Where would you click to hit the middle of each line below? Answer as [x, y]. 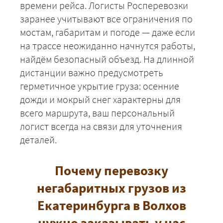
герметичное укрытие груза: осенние [100, 86]
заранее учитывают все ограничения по [106, 18]
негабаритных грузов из [111, 187]
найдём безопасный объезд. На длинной [107, 59]
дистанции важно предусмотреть [92, 72]
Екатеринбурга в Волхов [111, 205]
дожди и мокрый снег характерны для [100, 99]
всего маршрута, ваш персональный [97, 112]
